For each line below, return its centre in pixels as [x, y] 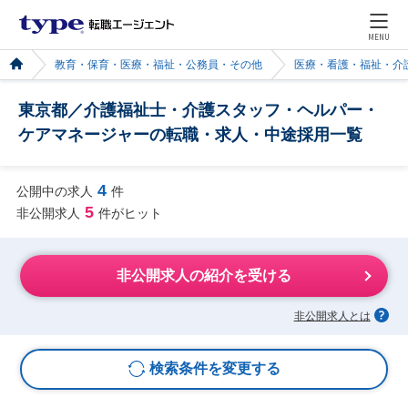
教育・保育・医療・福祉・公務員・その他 [158, 65]
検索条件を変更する [214, 369]
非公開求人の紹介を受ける [204, 276]
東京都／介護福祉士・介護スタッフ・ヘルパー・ [199, 110]
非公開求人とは [332, 316]
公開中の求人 [54, 191]
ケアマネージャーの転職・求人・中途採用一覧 [190, 135]
